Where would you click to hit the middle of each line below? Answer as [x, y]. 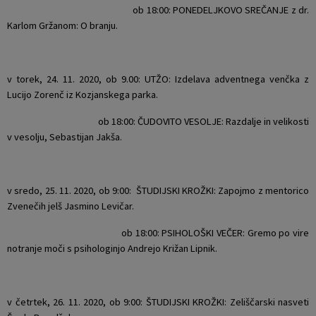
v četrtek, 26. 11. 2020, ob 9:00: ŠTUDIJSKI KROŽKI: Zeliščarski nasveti [158, 302]
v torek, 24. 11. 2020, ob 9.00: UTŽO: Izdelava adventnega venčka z [158, 79]
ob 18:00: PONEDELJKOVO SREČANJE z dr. [158, 10]
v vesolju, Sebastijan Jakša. [65, 136]
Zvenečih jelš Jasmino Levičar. [71, 206]
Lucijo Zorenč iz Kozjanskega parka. [83, 94]
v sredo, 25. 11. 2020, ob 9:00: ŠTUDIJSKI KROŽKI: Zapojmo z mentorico [158, 190]
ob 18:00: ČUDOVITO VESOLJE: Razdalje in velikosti [158, 121]
